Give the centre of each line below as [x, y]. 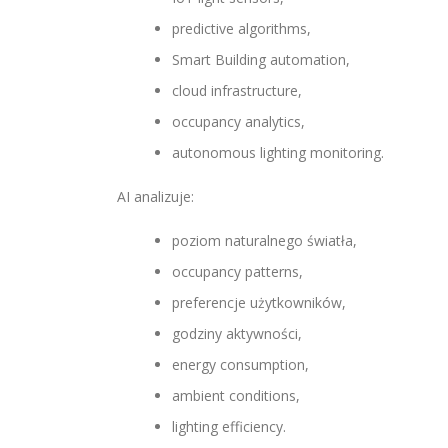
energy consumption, [240, 364]
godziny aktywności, [237, 333]
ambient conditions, [236, 395]
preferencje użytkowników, [259, 302]
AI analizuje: [155, 196]
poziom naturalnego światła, [264, 240]
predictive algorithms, [241, 28]
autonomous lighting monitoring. [278, 152]
